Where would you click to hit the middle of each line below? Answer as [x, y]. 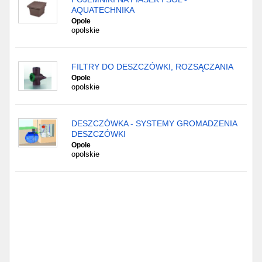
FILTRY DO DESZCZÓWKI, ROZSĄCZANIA [152, 67]
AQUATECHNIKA [103, 10]
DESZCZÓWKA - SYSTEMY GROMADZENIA [154, 123]
